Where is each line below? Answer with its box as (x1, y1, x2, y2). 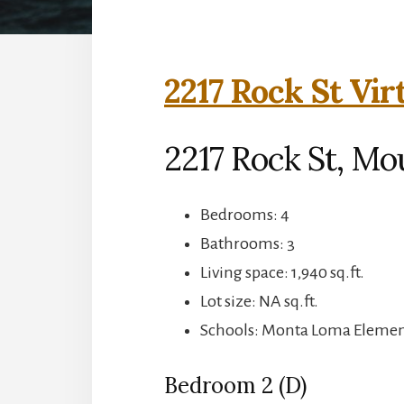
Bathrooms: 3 (200, 234, 295, 252)
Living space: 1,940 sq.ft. (200, 262, 364, 281)
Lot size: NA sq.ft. (200, 291, 318, 310)
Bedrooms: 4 (200, 205, 289, 224)
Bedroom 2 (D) (164, 371, 307, 399)
